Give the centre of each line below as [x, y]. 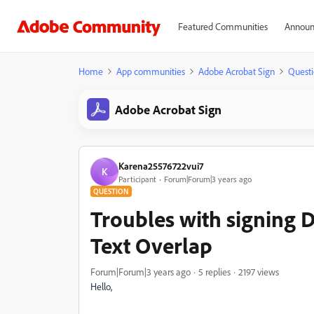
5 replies [214, 272]
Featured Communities [223, 26]
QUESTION [111, 191]
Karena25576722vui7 [161, 165]
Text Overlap [151, 245]
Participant [137, 179]
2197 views [259, 272]
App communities [151, 71]
